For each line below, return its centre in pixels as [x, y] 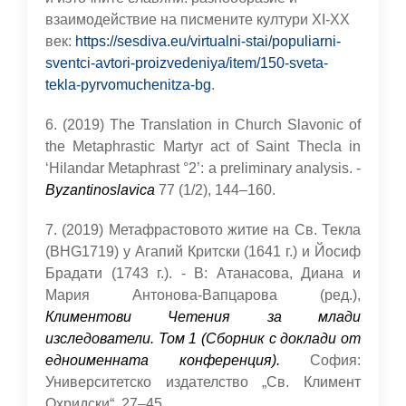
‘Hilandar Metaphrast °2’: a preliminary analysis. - [203, 168]
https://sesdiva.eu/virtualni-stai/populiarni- [208, 41]
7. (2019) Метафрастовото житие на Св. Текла [203, 230]
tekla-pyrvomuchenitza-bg [128, 85]
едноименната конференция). [163, 360]
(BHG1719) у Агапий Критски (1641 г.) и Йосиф [203, 251]
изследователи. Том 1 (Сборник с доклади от [203, 338]
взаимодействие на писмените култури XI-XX [198, 19]
